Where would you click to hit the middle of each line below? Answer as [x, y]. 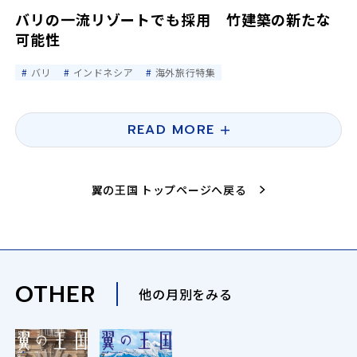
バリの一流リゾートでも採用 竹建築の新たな [173, 19]
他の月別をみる [186, 294]
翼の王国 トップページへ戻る [169, 190]
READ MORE [171, 130]
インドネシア [103, 72]
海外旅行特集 [185, 72]
